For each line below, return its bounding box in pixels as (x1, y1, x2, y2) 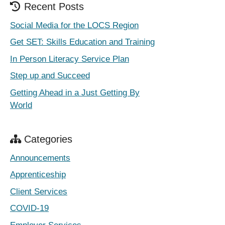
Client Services (10, 186, 67, 196)
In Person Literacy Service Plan (10, 54, 129, 64)
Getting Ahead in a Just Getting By (10, 87, 140, 97)
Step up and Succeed (10, 71, 90, 81)
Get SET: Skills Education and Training (10, 37, 155, 47)
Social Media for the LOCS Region (10, 20, 139, 30)
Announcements (10, 153, 70, 163)
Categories (24, 133, 72, 145)
